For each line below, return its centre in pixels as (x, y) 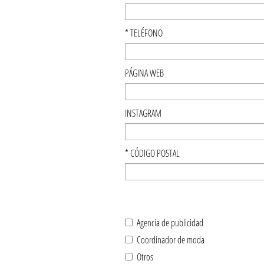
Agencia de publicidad (168, 223)
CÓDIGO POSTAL (154, 153)
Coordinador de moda (169, 240)
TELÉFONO (146, 33)
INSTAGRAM (143, 113)
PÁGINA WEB (144, 73)
